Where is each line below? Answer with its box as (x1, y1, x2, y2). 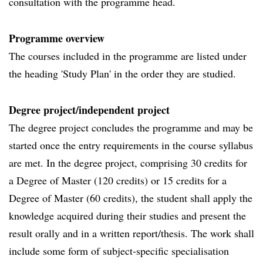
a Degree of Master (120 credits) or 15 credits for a (9, 173, 227, 187)
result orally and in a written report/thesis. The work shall (9, 226, 254, 240)
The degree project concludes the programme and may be (9, 120, 253, 134)
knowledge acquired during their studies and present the (9, 208, 246, 222)
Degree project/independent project (9, 102, 170, 117)
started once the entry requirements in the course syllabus (9, 138, 253, 152)
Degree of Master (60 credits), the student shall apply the (9, 191, 252, 205)
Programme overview (9, 31, 104, 46)
